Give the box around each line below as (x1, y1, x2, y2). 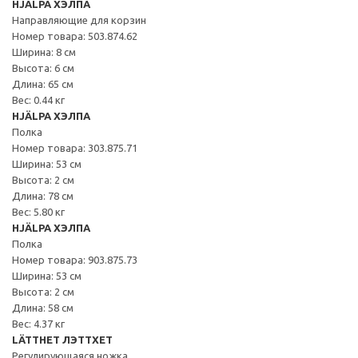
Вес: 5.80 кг (12, 205, 65, 217)
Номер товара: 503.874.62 (12, 30, 137, 42)
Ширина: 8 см (12, 46, 76, 58)
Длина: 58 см (12, 301, 74, 313)
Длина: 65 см (12, 78, 74, 89)
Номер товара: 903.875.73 (12, 253, 137, 265)
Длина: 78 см (12, 189, 74, 201)
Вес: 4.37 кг (12, 317, 65, 329)
